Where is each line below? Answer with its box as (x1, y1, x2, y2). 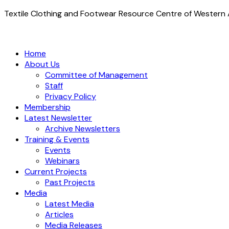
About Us (25, 59, 60, 70)
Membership (25, 102, 71, 112)
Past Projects (45, 177, 95, 188)
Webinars (45, 155, 80, 166)
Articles (45, 209, 74, 220)
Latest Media (45, 198, 94, 209)
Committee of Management (45, 70, 148, 80)
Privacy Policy (45, 91, 96, 102)
